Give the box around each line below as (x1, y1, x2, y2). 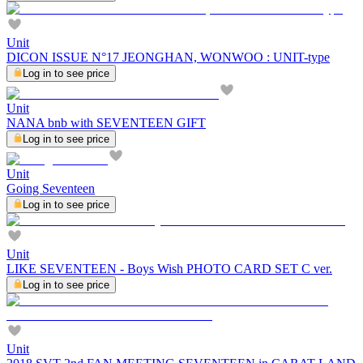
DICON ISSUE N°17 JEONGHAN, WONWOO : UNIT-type (6, 49, 330, 64)
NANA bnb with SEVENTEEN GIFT (6, 115, 206, 130)
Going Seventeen (6, 181, 95, 195)
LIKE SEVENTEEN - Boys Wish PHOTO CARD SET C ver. (6, 261, 332, 275)
